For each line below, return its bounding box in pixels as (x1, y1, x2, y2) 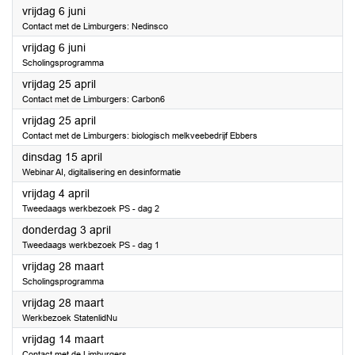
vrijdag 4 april (22, 187, 90, 200)
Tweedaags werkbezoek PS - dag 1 (22, 240, 159, 250)
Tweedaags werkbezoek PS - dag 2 (22, 204, 159, 213)
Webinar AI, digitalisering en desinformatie (22, 167, 181, 177)
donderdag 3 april (22, 223, 111, 236)
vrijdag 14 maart (22, 333, 104, 345)
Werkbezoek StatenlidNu (22, 313, 117, 323)
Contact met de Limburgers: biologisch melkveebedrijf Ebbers (22, 131, 258, 140)
